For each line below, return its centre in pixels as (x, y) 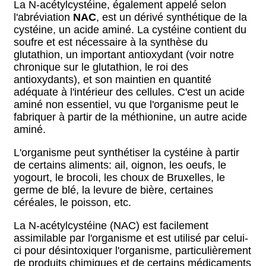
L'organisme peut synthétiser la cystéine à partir (126, 153)
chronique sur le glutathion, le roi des (101, 67)
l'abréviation (43, 17)
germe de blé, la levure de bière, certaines (113, 190)
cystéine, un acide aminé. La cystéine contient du (130, 30)
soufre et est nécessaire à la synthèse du (111, 42)
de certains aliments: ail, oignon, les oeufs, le (120, 165)
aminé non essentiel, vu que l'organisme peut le (126, 104)
